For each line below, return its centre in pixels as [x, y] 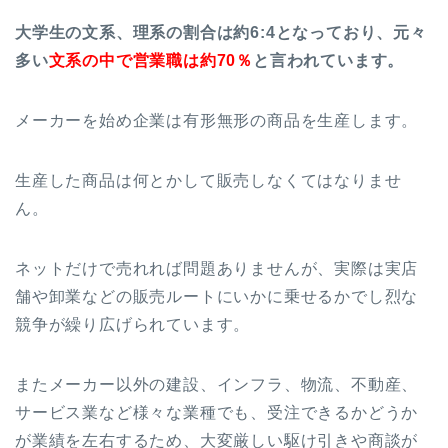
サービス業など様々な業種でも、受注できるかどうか [217, 413]
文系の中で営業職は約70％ [151, 61]
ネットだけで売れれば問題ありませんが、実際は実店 [217, 269]
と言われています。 [329, 61]
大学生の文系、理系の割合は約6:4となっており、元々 [221, 33]
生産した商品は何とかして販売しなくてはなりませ [208, 181]
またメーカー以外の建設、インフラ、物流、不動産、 [217, 385]
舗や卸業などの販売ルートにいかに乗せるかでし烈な [217, 297]
